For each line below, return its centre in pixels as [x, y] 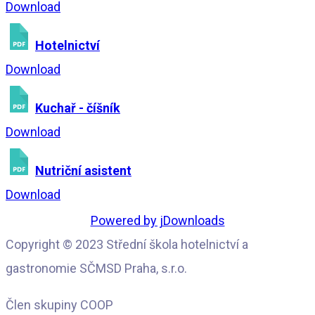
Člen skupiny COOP [59, 304]
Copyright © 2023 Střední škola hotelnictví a [127, 244]
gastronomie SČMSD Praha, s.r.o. [96, 268]
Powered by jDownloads [157, 220]
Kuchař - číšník [78, 108]
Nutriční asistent [83, 170]
